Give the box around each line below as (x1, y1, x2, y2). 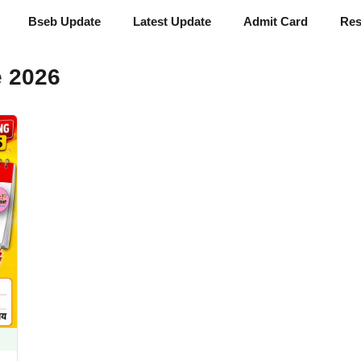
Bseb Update (28, 15, 101, 28)
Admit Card (243, 15, 308, 28)
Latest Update (133, 15, 211, 28)
